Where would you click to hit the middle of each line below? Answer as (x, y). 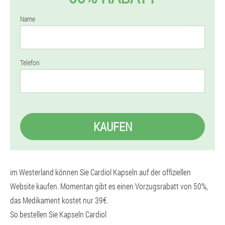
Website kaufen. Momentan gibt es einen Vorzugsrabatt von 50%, (109, 186)
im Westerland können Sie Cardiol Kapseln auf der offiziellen (100, 172)
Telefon (30, 63)
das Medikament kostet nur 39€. (59, 200)
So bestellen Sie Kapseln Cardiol (58, 214)
